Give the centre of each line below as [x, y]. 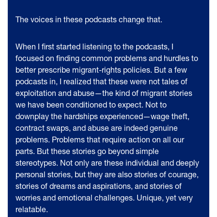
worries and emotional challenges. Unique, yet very [104, 197]
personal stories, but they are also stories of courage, [107, 174]
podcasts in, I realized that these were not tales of [101, 81]
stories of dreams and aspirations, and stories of [99, 186]
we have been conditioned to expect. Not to [91, 104]
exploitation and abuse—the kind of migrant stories [104, 93]
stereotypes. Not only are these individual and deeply [107, 163]
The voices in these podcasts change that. [90, 19]
